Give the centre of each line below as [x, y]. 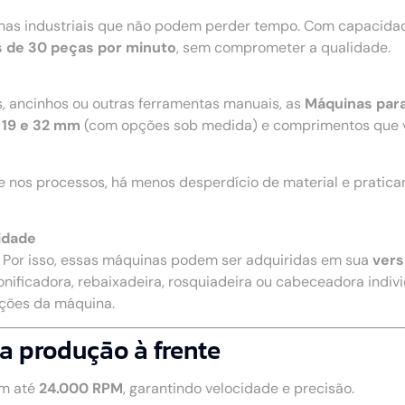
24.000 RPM [81, 389]
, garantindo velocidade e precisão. [239, 389]
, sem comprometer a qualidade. [283, 47]
